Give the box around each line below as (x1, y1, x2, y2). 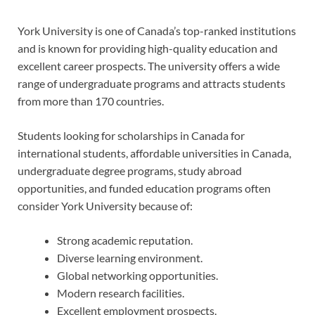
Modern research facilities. (57, 285, 184, 300)
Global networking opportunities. (57, 268, 218, 282)
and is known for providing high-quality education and (18, 41, 278, 55)
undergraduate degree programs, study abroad (18, 163, 242, 177)
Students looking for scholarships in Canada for (18, 128, 245, 142)
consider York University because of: (18, 198, 193, 212)
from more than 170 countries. (18, 94, 164, 108)
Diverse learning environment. (57, 250, 202, 264)
